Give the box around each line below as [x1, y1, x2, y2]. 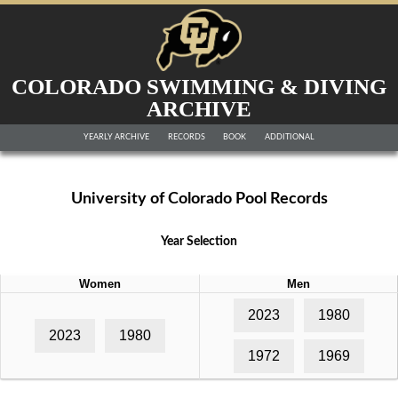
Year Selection [161, 235, 237, 248]
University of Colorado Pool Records [70, 191, 328, 207]
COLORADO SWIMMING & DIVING [12, 75, 386, 99]
